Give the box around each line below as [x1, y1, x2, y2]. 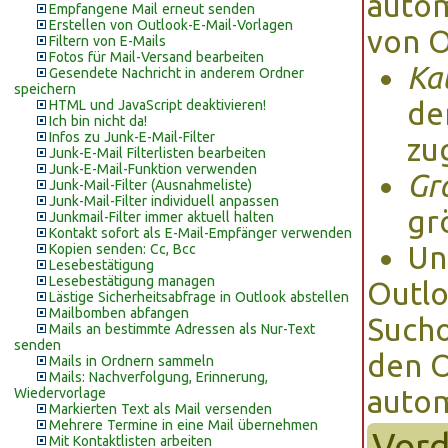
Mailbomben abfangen [49, 305, 189, 321]
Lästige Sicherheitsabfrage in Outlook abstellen [49, 289, 349, 305]
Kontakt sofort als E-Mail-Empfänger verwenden [49, 225, 352, 241]
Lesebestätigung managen [49, 273, 215, 289]
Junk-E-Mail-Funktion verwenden [49, 161, 257, 177]
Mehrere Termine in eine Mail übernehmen [49, 417, 318, 433]
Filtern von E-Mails [49, 33, 166, 49]
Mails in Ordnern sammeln [49, 353, 214, 369]
